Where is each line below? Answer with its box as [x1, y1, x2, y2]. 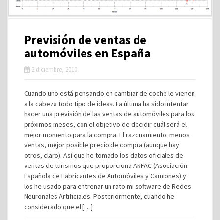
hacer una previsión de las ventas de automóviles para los [24, 110, 194, 119]
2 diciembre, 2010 [31, 65, 77, 74]
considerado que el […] [24, 202, 93, 212]
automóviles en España [24, 45, 151, 61]
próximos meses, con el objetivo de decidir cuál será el [24, 120, 187, 129]
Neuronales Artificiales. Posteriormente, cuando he [24, 192, 174, 201]
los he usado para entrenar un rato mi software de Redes [24, 182, 191, 191]
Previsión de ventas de [24, 32, 146, 48]
